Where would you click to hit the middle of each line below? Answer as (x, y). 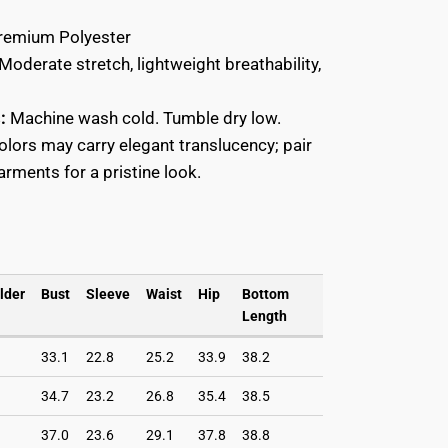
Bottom (265, 293)
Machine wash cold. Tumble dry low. (143, 117)
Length (264, 315)
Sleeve (107, 293)
